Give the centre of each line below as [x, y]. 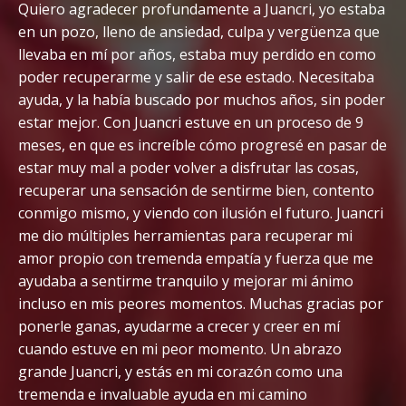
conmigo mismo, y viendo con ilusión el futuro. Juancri [201, 213]
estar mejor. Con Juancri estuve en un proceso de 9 [191, 122]
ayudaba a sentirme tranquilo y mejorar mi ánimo [186, 280]
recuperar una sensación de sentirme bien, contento [196, 190]
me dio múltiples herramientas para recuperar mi [185, 235]
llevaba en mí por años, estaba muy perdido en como [197, 54]
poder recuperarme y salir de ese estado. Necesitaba [196, 77]
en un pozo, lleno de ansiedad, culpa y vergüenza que [199, 31]
